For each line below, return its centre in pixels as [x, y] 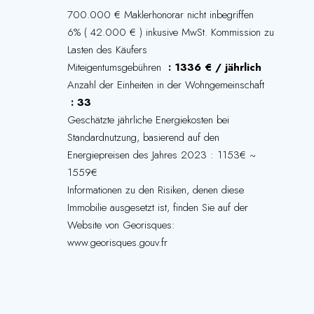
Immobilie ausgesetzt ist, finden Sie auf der [158, 207]
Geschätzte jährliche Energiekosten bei [148, 120]
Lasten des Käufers [107, 50]
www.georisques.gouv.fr [117, 243]
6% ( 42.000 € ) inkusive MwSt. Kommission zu [171, 32]
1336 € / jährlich [218, 67]
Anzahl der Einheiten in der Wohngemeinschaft [166, 85]
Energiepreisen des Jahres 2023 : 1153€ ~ [162, 155]
